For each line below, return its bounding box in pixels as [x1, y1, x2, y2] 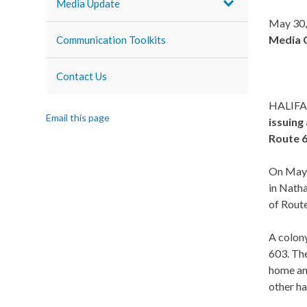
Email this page [46, 112, 110, 123]
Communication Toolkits [56, 34, 167, 46]
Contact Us [56, 70, 108, 82]
